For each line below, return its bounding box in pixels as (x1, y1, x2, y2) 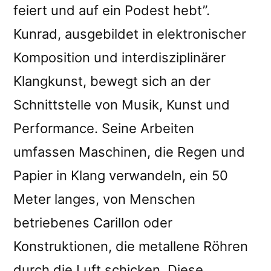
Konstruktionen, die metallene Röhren (13, 238, 248, 254)
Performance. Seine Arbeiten (13, 120, 194, 136)
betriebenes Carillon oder (13, 214, 172, 230)
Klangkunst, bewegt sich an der (13, 73, 211, 89)
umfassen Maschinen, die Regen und (13, 143, 245, 160)
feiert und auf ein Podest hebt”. (13, 2, 210, 18)
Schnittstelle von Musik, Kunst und (13, 96, 230, 113)
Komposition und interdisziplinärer (13, 49, 226, 65)
